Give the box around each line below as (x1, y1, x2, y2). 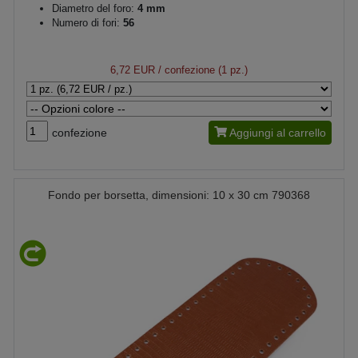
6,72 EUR (110, 64, 155, 76)
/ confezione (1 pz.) (155, 64, 248, 76)
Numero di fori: (52, 17, 123, 29)
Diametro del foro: (52, 2, 134, 14)
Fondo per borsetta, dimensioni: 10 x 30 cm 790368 (48, 189, 310, 201)
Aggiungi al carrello (229, 126, 326, 139)
